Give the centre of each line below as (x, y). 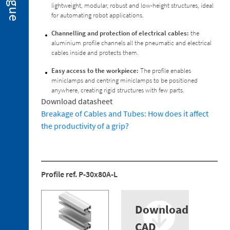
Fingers (44, 93)
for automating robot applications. (98, 15)
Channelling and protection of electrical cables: (120, 33)
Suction (44, 144)
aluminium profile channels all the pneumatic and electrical (131, 43)
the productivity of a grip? (85, 126)
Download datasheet (77, 101)
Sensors (45, 119)
